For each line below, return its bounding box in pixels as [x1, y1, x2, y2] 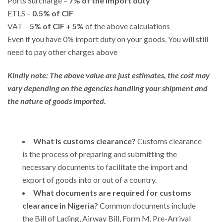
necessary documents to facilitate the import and [22, 162, 187, 171]
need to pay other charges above [7, 47, 117, 56]
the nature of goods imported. [7, 96, 106, 106]
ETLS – [7, 8, 31, 18]
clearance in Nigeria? [22, 200, 98, 210]
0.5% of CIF [31, 8, 73, 18]
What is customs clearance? [33, 136, 136, 146]
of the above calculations [84, 21, 170, 31]
